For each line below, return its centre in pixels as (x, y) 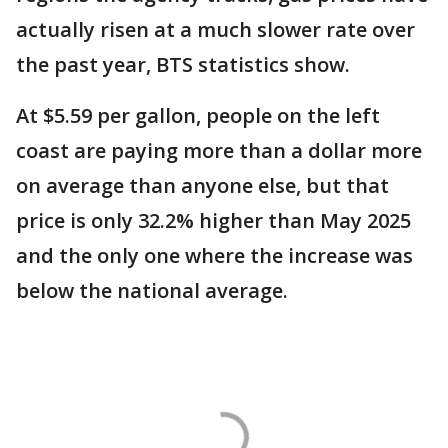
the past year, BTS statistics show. (185, 65)
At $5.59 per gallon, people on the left (198, 116)
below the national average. (152, 291)
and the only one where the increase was (214, 256)
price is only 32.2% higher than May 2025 (213, 221)
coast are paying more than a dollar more (219, 151)
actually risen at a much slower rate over (215, 30)
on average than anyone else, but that (202, 186)
